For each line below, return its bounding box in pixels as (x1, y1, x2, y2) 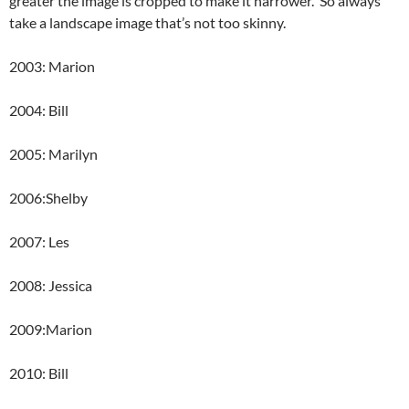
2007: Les (9, 233, 69, 250)
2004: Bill (9, 101, 68, 119)
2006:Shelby (9, 189, 88, 206)
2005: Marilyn (9, 145, 98, 163)
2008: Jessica (9, 277, 92, 294)
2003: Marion (9, 58, 95, 75)
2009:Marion (9, 320, 92, 338)
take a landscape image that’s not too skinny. (9, 14, 286, 31)
